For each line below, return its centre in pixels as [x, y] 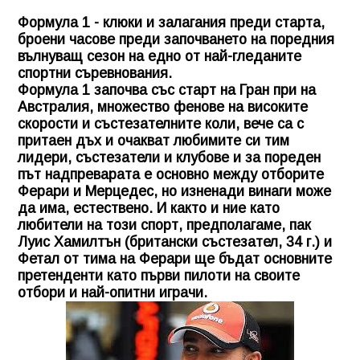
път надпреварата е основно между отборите [171, 174]
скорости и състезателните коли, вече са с [161, 123]
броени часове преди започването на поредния [176, 39]
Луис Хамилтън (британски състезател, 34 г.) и [175, 241]
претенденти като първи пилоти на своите [159, 275]
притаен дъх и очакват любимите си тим [153, 140]
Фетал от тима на [78, 258]
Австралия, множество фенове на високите [163, 106]
